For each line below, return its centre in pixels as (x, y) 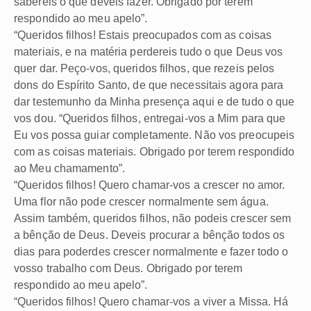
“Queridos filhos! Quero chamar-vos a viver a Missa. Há (151, 301)
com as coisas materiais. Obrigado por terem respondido (154, 151)
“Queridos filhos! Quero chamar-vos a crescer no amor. (150, 185)
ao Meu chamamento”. (69, 168)
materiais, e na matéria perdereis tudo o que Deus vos (149, 51)
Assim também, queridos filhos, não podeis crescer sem (153, 218)
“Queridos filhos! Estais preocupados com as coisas (143, 35)
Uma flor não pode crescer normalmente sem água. (141, 201)
